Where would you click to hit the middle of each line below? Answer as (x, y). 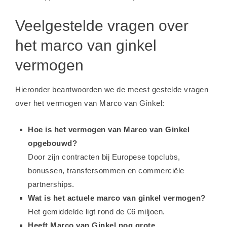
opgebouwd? (52, 143)
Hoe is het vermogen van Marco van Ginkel (109, 129)
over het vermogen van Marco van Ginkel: (90, 103)
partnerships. (51, 184)
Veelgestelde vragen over (102, 26)
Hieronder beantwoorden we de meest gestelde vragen (112, 89)
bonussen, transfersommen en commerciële (106, 171)
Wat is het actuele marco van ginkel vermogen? (117, 198)
